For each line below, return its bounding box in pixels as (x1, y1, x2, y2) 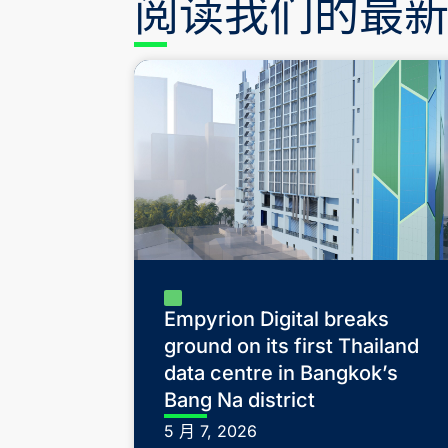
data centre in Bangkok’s (164, 361, 399, 386)
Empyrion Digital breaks (164, 307, 390, 332)
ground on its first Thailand (164, 334, 420, 359)
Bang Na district (164, 388, 316, 413)
